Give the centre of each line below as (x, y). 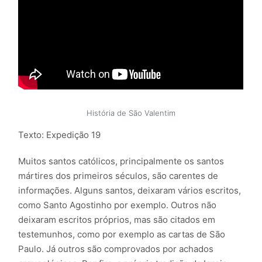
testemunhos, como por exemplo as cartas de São (122, 234)
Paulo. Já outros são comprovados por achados (116, 249)
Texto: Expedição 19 (60, 135)
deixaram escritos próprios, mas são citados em (117, 219)
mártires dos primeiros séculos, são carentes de (118, 175)
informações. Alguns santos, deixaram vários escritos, (130, 190)
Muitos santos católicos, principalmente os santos (121, 161)
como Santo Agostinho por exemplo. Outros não (118, 205)
